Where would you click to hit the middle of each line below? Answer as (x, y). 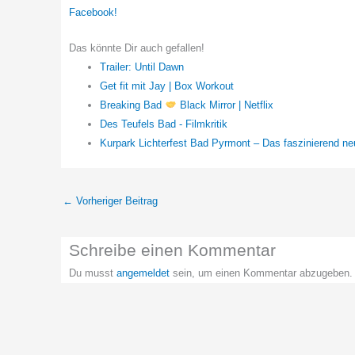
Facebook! (93, 13)
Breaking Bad (132, 105)
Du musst (93, 273)
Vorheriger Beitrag (115, 201)
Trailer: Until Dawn (142, 67)
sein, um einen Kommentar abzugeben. (261, 273)
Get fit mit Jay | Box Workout (167, 86)
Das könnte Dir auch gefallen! (137, 48)
